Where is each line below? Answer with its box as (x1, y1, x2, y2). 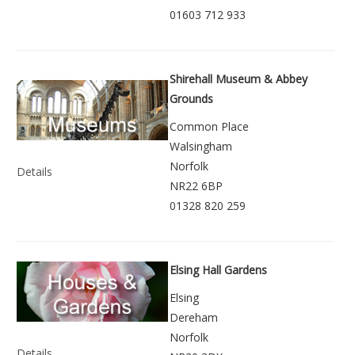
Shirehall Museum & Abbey (170, 71, 307, 86)
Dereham (170, 309, 218, 325)
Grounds (170, 90, 213, 106)
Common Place (170, 118, 249, 134)
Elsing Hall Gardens (170, 261, 267, 277)
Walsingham (170, 138, 232, 154)
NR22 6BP (170, 177, 223, 193)
